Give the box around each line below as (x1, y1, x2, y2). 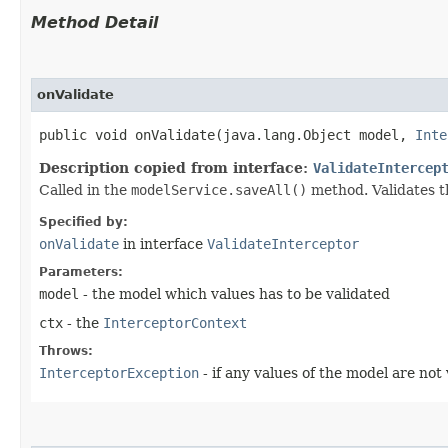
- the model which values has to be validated (79, 285, 390, 302)
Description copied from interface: (39, 159, 313, 176)
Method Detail (31, 12, 158, 32)
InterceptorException (39, 364, 199, 381)
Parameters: (39, 264, 123, 279)
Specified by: (39, 214, 128, 229)
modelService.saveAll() (131, 181, 307, 198)
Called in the (39, 181, 131, 198)
